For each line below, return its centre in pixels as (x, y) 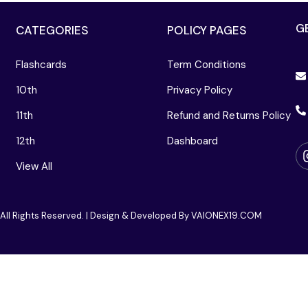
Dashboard (192, 141)
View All (34, 167)
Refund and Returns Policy (229, 116)
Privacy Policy (200, 90)
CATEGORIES (52, 31)
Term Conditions (207, 65)
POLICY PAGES (207, 31)
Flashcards (41, 65)
